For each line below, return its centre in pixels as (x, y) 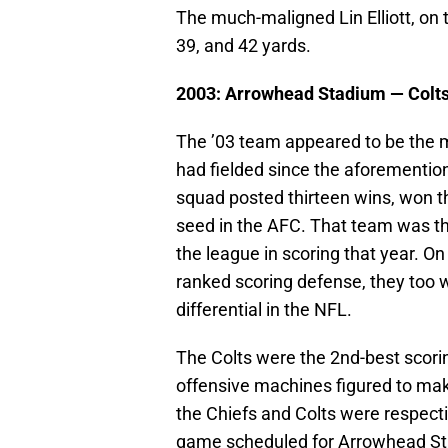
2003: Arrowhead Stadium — (292, 94)
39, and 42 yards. (243, 46)
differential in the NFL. (264, 310)
